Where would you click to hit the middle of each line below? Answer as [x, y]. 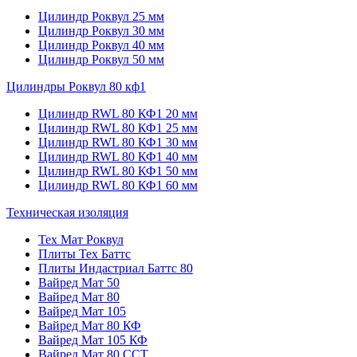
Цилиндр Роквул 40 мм [101, 45]
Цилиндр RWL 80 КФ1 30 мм [118, 142]
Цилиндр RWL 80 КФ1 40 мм [118, 157]
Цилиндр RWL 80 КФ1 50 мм [118, 171]
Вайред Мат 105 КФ [93, 340]
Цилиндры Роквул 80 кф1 [76, 86]
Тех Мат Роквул [81, 239]
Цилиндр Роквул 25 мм [101, 16]
